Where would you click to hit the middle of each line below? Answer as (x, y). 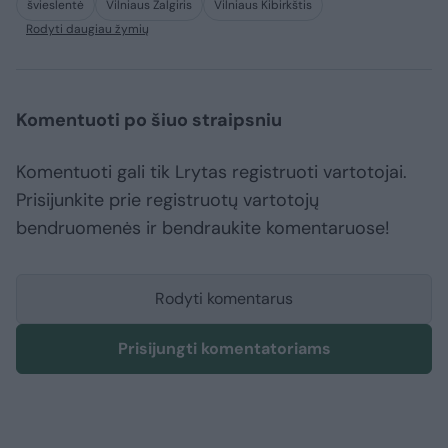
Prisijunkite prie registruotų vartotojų (167, 200)
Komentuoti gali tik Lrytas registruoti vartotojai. (211, 172)
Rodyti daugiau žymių (87, 29)
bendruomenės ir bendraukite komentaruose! (203, 228)
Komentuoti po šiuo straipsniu (149, 120)
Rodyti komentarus (224, 299)
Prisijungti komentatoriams (224, 349)
